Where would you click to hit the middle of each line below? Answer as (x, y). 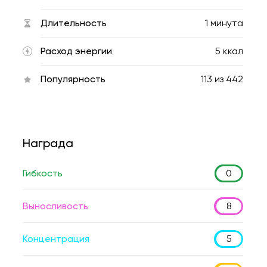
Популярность (73, 79)
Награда (48, 143)
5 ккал (229, 51)
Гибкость (43, 173)
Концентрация (56, 239)
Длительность (74, 23)
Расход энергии (76, 51)
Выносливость (55, 206)
